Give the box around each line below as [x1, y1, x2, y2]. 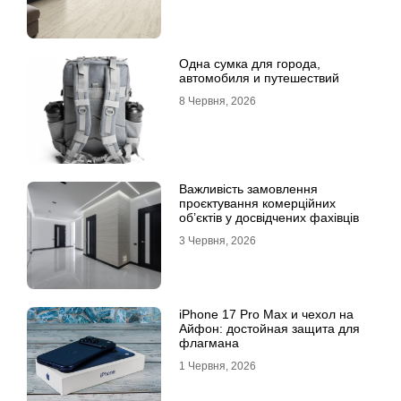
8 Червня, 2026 [179, 95, 256, 108]
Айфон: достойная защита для [179, 321, 360, 337]
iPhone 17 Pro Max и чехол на [179, 307, 354, 322]
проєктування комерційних [179, 196, 336, 211]
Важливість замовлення [179, 182, 318, 197]
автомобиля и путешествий [179, 71, 339, 86]
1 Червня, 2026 [179, 360, 256, 373]
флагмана [179, 336, 239, 351]
